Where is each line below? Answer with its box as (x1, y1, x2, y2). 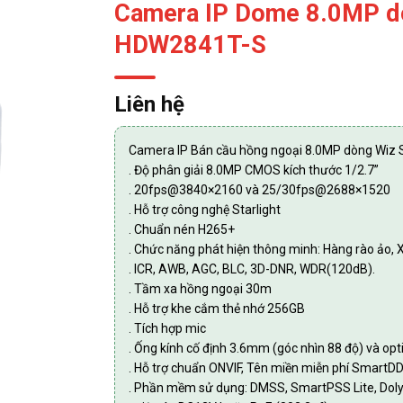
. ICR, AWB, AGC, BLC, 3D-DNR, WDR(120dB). (129, 262, 375, 276)
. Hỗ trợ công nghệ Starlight (129, 202, 281, 217)
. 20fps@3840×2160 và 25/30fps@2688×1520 (129, 183, 390, 197)
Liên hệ (114, 92, 184, 117)
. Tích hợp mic (129, 321, 206, 336)
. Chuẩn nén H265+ (129, 222, 235, 237)
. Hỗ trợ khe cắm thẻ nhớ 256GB (129, 301, 305, 316)
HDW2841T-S (114, 31, 266, 59)
